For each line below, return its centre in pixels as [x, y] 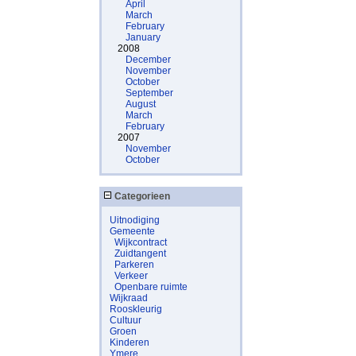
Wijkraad [129, 298]
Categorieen [141, 196]
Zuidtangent [140, 253]
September [149, 93]
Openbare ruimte [151, 287]
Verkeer [131, 276]
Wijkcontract [141, 242]
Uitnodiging [135, 220]
